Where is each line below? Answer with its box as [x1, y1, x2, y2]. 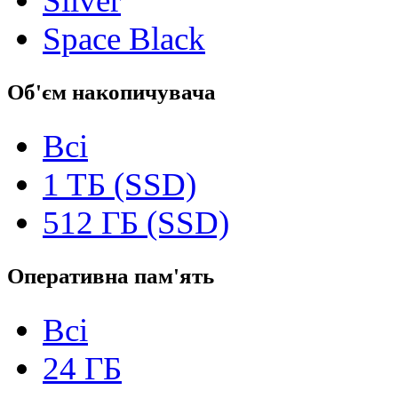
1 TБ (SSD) [43, 165, 196, 203]
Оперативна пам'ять [7, 263, 214, 288]
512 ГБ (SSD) [43, 203, 229, 241]
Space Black [43, 20, 205, 57]
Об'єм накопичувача [7, 79, 216, 104]
